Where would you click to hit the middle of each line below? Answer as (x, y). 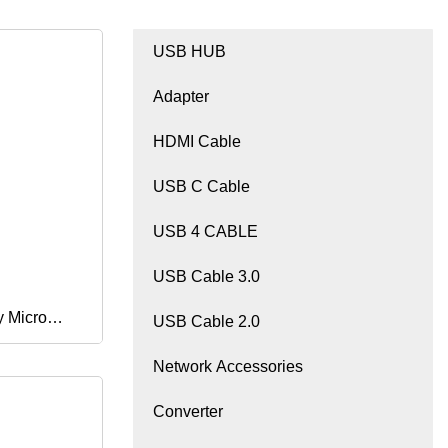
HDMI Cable (197, 142)
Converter (188, 412)
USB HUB (189, 52)
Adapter (181, 97)
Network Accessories (228, 367)
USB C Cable (201, 187)
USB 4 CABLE (205, 232)
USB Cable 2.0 (206, 322)
